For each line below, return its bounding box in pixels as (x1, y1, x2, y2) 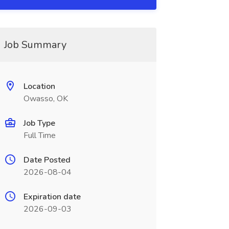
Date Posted (23, 154, 71, 166)
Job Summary (4, 38, 66, 52)
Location (23, 81, 55, 92)
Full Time (23, 130, 56, 141)
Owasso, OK (23, 93, 68, 104)
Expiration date (23, 191, 81, 202)
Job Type (23, 118, 55, 129)
